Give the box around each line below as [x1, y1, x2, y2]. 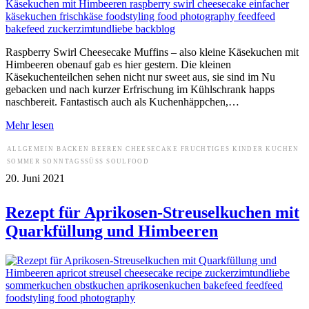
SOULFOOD [106, 157, 150, 165]
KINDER [232, 145, 263, 152]
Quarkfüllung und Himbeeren [6, 221, 218, 240]
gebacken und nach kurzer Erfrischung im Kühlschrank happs [6, 83, 275, 95]
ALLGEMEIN [7, 145, 54, 152]
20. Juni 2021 [6, 172, 65, 184]
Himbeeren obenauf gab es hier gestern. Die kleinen [6, 58, 231, 70]
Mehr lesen [6, 119, 54, 131]
